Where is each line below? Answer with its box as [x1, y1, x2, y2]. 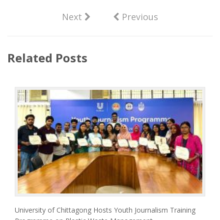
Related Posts [7, 49, 87, 66]
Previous [119, 10, 158, 23]
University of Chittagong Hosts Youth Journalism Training [15, 205, 195, 215]
